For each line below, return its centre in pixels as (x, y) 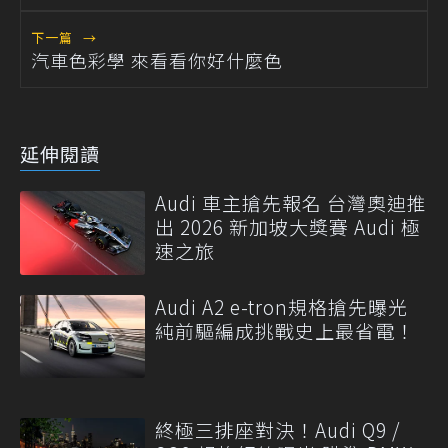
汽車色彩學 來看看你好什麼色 (157, 60)
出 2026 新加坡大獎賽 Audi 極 (288, 227)
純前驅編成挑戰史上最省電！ (285, 330)
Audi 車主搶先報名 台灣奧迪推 (291, 203)
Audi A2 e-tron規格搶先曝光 (281, 306)
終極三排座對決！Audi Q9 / (277, 429)
